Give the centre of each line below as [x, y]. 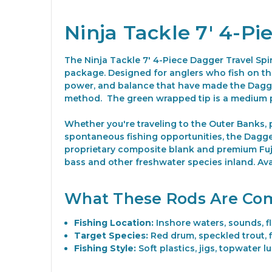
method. [86, 98]
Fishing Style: [105, 249]
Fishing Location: [114, 223]
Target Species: [111, 236]
